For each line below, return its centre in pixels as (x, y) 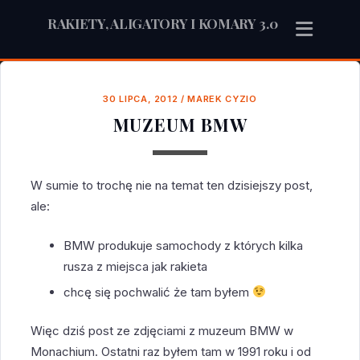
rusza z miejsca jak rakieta (135, 266)
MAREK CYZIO (222, 99)
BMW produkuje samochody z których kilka (183, 245)
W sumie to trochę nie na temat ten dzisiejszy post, (172, 186)
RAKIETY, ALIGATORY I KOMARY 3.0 (162, 23)
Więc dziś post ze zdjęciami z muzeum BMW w (162, 331)
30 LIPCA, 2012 (141, 99)
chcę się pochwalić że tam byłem (157, 292)
